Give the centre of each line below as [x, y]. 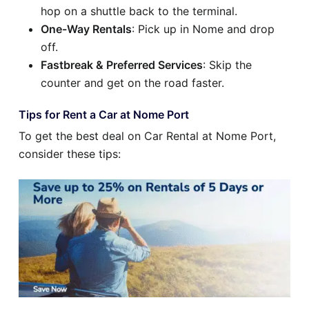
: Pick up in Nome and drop [203, 29]
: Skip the [227, 65]
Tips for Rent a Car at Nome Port [104, 115]
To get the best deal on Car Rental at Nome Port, [147, 136]
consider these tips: [70, 154]
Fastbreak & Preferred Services [122, 65]
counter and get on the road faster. [132, 83]
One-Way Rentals [86, 29]
